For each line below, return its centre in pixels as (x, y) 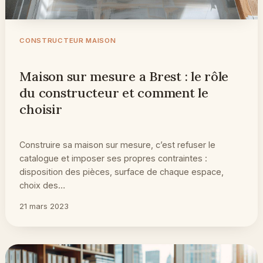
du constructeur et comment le (114, 92)
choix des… (43, 185)
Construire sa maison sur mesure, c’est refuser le (118, 144)
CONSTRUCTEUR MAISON (68, 40)
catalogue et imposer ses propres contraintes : (114, 158)
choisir (41, 109)
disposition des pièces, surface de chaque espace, (122, 171)
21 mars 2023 (44, 206)
